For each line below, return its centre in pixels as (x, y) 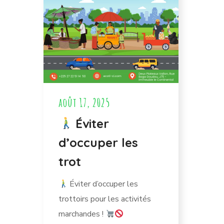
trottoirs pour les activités (105, 199)
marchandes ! (82, 214)
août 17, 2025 (84, 102)
